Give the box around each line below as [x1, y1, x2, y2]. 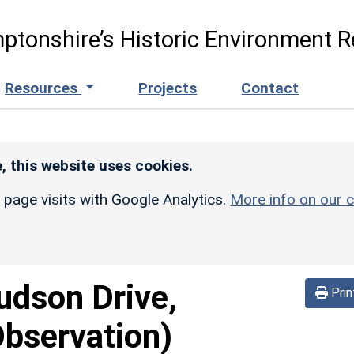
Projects [138, 78, 198, 97]
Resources [5, 78, 82, 97]
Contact [241, 78, 299, 97]
